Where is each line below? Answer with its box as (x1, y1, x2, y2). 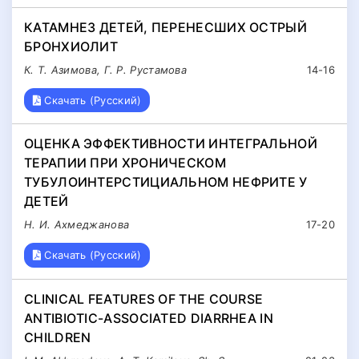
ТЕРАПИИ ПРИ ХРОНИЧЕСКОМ (24, 155, 226, 171)
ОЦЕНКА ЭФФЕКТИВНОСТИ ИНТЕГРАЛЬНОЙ (24, 135, 317, 152)
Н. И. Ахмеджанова (24, 218, 130, 232)
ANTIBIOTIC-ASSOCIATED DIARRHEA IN (24, 310, 273, 327)
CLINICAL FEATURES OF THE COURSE (24, 291, 264, 308)
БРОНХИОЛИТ (24, 38, 119, 54)
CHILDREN (24, 329, 91, 346)
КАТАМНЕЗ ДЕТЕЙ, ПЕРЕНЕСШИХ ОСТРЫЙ (24, 18, 307, 35)
